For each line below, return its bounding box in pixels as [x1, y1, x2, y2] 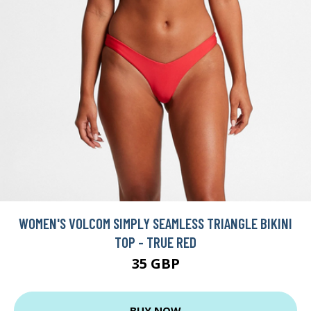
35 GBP [131, 253, 180, 273]
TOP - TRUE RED [115, 233, 196, 251]
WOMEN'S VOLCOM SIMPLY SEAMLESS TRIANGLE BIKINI [19, 214, 292, 232]
